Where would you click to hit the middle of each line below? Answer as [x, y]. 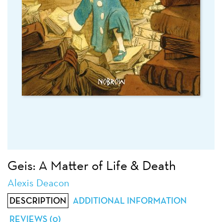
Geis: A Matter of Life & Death [92, 166]
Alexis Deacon [38, 183]
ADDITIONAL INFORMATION [130, 201]
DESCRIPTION [38, 201]
